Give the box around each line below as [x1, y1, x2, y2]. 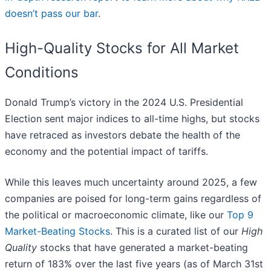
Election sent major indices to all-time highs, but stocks [5, 112, 260, 125]
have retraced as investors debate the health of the [5, 128, 240, 141]
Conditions [5, 63, 79, 81]
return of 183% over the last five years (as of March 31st [5, 257, 263, 270]
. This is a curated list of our [110, 224, 241, 237]
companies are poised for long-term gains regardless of [5, 192, 261, 204]
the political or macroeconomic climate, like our [5, 208, 227, 221]
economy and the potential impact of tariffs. [5, 145, 208, 157]
